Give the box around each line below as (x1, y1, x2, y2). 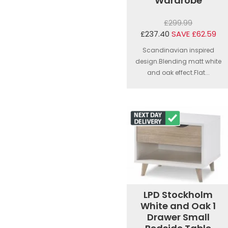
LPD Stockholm (144, 188, 213, 201)
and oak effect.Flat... (147, 68, 210, 77)
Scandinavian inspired (142, 46, 214, 55)
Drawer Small (147, 210, 210, 223)
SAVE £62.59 (171, 28, 216, 40)
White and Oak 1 (140, 199, 216, 212)
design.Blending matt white (135, 57, 221, 66)
